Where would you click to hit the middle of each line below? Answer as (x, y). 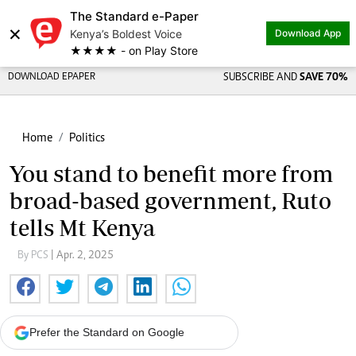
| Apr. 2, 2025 (82, 256)
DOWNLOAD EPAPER (52, 77)
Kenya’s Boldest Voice (126, 34)
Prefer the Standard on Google (107, 332)
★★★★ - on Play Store (134, 50)
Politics (87, 138)
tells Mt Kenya (82, 228)
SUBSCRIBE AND (261, 78)
